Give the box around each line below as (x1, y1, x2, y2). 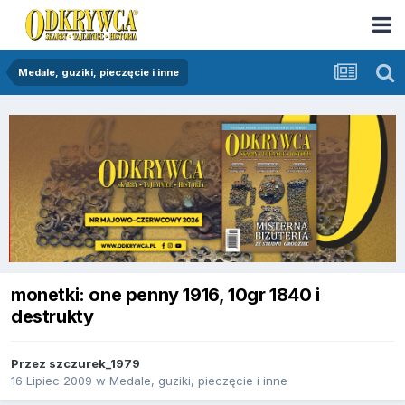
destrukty (11, 305, 94, 327)
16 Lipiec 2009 (11, 373, 92, 388)
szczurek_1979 (49, 356, 140, 371)
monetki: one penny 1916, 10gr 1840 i (11, 283, 320, 306)
